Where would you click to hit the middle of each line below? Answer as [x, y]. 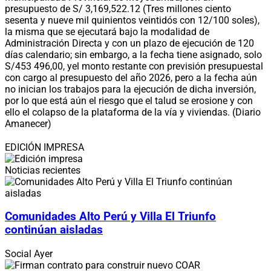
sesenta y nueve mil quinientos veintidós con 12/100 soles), [132, 20]
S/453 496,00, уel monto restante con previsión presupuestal [134, 66]
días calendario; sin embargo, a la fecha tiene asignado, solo [133, 54]
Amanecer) [28, 123]
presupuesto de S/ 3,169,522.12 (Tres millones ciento [118, 8]
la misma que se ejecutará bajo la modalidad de [107, 31]
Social [19, 254]
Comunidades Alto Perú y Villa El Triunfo [110, 217]
